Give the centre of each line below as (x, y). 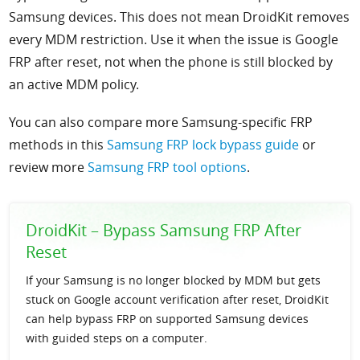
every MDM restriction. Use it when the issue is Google (174, 40)
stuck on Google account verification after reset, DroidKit (178, 300)
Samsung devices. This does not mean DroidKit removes (180, 17)
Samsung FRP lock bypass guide (203, 145)
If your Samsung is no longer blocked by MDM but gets (174, 280)
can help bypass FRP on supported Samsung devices (168, 319)
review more (49, 168)
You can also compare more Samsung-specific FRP (161, 123)
